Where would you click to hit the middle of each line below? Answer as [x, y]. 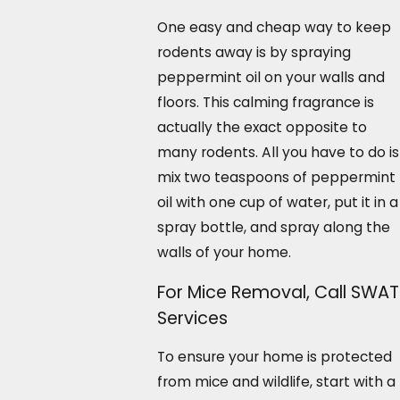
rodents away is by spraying [254, 52]
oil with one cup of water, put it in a [277, 202]
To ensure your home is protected [274, 357]
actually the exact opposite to [262, 127]
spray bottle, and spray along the [273, 227]
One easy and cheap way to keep [274, 27]
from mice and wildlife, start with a [276, 382]
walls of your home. [224, 252]
